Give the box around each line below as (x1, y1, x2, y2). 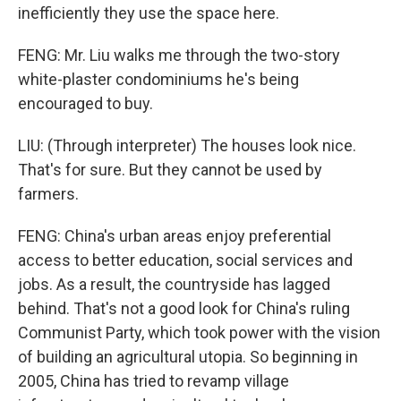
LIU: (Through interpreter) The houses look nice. (18, 136, 356, 155)
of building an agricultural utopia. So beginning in (18, 347, 358, 366)
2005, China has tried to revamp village (18, 371, 289, 390)
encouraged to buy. (18, 94, 153, 113)
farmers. (18, 184, 79, 203)
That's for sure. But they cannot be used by (18, 160, 322, 179)
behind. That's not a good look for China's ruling (18, 299, 350, 318)
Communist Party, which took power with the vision (18, 323, 380, 342)
